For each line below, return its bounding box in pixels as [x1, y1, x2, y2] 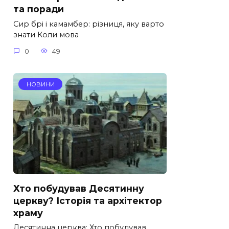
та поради [13, 4, 64, 14]
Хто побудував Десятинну [13, 182, 144, 194]
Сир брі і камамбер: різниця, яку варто [13, 19, 164, 29]
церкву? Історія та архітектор [13, 195, 162, 206]
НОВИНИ [26, 80, 55, 88]
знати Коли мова [13, 30, 79, 40]
